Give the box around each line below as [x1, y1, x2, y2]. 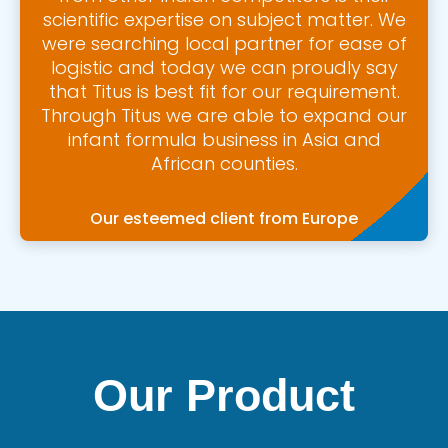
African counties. [150, 150, 298, 176]
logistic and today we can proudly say [50, 54, 398, 80]
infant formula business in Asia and [67, 126, 381, 152]
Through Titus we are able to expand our [41, 102, 407, 128]
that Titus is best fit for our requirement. [48, 78, 400, 104]
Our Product [93, 369, 355, 421]
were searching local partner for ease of [41, 30, 407, 56]
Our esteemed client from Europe [90, 206, 358, 230]
